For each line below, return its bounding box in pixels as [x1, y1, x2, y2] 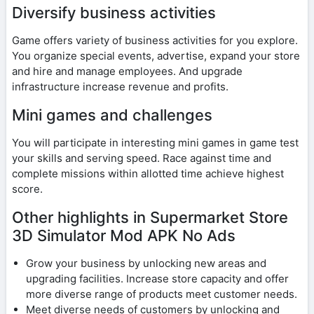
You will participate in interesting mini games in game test [12, 135, 299, 149]
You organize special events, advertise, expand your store [12, 48, 300, 62]
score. [12, 182, 43, 196]
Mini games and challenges [12, 105, 212, 124]
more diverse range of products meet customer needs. [26, 287, 297, 301]
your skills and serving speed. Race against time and [12, 151, 271, 165]
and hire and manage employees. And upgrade [12, 64, 243, 78]
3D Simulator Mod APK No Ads [12, 226, 235, 245]
